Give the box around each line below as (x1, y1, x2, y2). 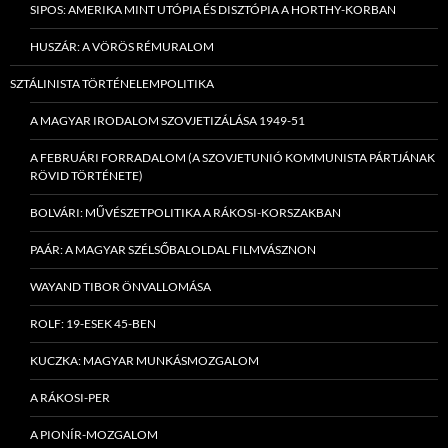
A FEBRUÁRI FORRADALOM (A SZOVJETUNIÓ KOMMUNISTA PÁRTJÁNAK (30, 150, 435, 166)
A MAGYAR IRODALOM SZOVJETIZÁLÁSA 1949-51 (30, 113, 305, 129)
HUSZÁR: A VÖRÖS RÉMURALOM (30, 39, 214, 55)
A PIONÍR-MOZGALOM (30, 427, 158, 443)
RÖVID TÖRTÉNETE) (30, 168, 143, 184)
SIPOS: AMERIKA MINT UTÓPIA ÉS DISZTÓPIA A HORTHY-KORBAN (30, 2, 396, 18)
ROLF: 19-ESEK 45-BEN (30, 316, 156, 332)
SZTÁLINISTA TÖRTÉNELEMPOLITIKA (10, 76, 214, 92)
